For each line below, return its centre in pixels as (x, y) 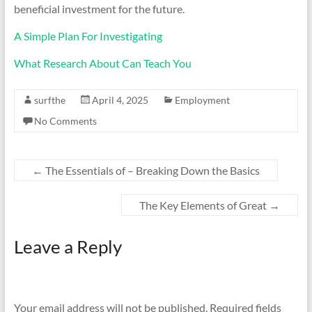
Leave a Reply (68, 247)
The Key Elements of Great (204, 205)
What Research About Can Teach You (102, 63)
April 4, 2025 (120, 100)
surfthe (49, 100)
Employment (202, 100)
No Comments (65, 121)
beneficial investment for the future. (99, 9)
